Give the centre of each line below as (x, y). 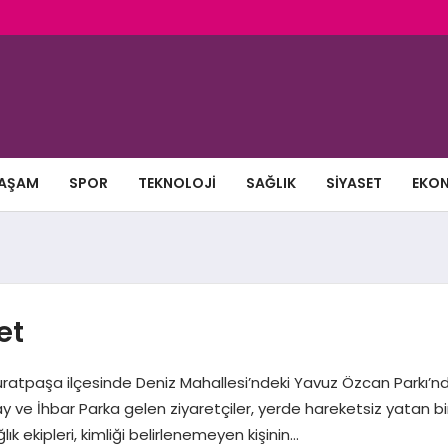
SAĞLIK (270, 183)
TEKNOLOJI (176, 183)
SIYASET (353, 183)
